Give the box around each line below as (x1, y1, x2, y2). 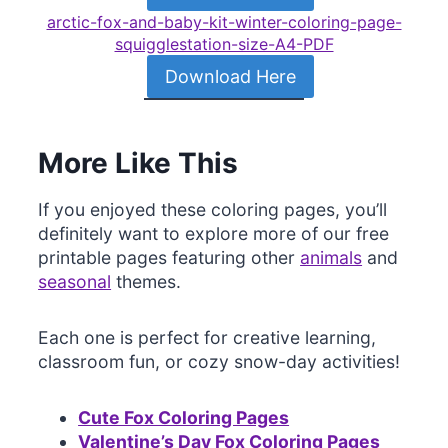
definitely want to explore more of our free (38, 222, 390, 244)
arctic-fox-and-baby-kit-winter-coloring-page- (46, 12, 402, 33)
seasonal (38, 270, 112, 292)
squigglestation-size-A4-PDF (114, 34, 334, 55)
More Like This (38, 145, 239, 180)
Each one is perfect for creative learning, (38, 326, 377, 348)
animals (300, 246, 363, 268)
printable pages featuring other (38, 246, 301, 268)
